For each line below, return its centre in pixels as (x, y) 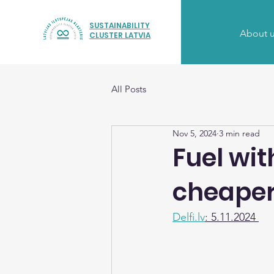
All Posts (129, 89)
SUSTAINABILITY (120, 25)
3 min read (239, 133)
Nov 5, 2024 (194, 133)
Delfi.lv (189, 217)
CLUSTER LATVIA (120, 35)
